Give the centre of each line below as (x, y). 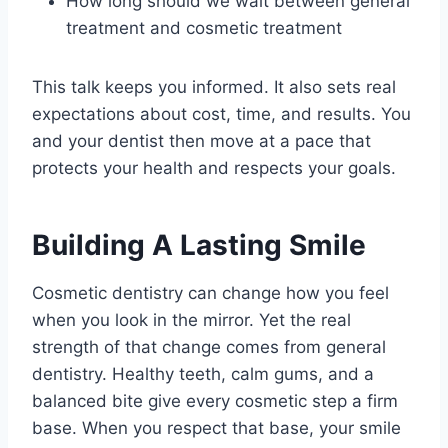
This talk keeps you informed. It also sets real (214, 87)
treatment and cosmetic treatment (204, 28)
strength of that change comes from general (209, 347)
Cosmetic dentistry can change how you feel (210, 293)
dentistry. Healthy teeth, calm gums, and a (203, 374)
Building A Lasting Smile (199, 245)
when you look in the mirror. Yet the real (191, 320)
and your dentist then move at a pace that (201, 141)
